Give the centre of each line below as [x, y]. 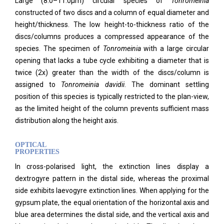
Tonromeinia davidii [93, 84]
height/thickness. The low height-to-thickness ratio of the [112, 24]
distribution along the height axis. [67, 120]
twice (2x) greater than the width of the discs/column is [112, 72]
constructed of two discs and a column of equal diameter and [112, 12]
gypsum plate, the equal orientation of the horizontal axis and [112, 202]
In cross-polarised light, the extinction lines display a [112, 166]
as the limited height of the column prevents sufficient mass [112, 108]
